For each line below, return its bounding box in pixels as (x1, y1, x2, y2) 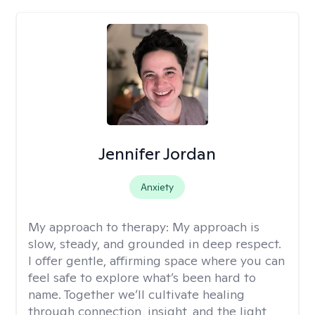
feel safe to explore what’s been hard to (28, 269, 256, 285)
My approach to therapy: (28, 219, 172, 235)
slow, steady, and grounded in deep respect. (28, 236, 281, 252)
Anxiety (141, 181, 174, 193)
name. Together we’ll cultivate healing (28, 286, 245, 302)
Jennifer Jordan (98, 143, 217, 165)
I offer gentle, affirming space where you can (28, 252, 285, 269)
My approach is (172, 219, 259, 235)
